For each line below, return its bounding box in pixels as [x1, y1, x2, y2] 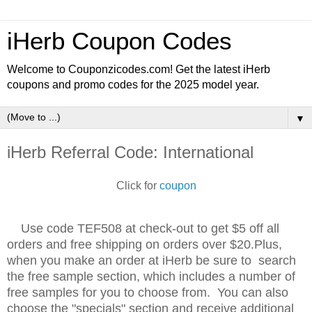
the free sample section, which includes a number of [7, 269, 295, 283]
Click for [116, 179, 159, 192]
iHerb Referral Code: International [7, 143, 253, 162]
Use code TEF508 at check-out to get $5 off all [7, 221, 279, 235]
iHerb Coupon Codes [7, 28, 232, 54]
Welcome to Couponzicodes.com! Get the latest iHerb [7, 63, 270, 75]
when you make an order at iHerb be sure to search [7, 253, 296, 267]
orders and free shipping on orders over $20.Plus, [7, 237, 282, 251]
